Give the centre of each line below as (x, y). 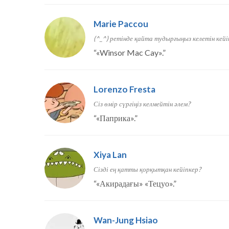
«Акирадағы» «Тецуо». (135, 184)
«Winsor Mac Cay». (129, 53)
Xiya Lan (110, 155)
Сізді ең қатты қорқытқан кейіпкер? (147, 169)
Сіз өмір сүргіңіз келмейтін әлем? (142, 104)
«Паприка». (115, 118)
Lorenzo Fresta (124, 89)
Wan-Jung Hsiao (126, 220)
